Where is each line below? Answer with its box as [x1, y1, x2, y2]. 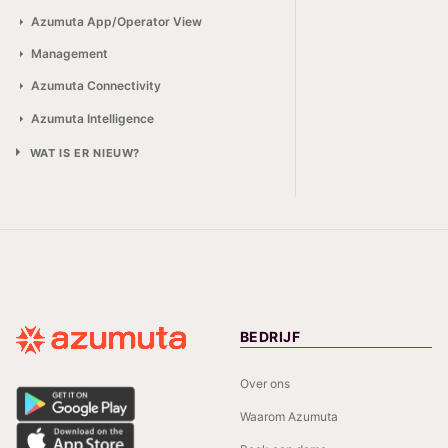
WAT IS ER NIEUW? [29, 146, 141, 161]
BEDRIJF [240, 327, 300, 345]
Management [30, 45, 108, 61]
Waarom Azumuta [240, 408, 338, 424]
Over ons [240, 375, 290, 391]
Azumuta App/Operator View [30, 13, 202, 29]
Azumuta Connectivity [30, 78, 161, 94]
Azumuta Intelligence [30, 110, 154, 126]
